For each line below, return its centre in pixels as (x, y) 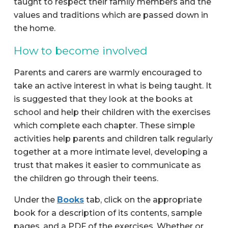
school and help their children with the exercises (112, 112)
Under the (35, 199)
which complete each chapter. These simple (104, 125)
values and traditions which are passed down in (111, 15)
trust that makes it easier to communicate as (107, 165)
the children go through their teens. (86, 178)
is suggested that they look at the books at (103, 99)
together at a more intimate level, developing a (110, 152)
